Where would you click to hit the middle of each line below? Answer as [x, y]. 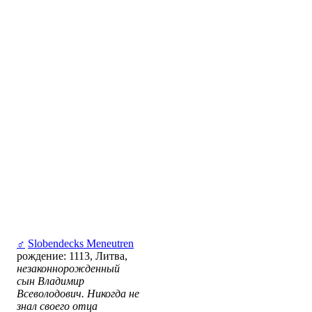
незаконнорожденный [68, 269]
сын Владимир [50, 281]
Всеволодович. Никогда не [78, 294]
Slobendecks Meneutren [81, 244]
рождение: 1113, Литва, [72, 256]
